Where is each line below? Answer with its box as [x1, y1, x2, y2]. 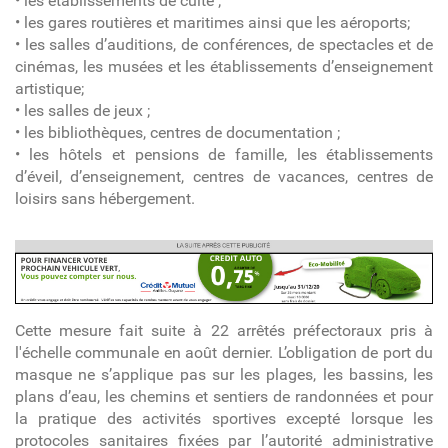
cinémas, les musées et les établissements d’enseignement [14, 56, 434, 76]
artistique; [14, 78, 84, 98]
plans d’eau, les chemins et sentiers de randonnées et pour [14, 387, 434, 407]
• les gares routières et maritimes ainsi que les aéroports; [14, 12, 410, 32]
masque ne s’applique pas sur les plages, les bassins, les [14, 365, 434, 385]
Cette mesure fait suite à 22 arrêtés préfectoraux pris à [14, 321, 434, 341]
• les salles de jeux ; [14, 100, 150, 120]
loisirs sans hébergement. [14, 188, 195, 208]
